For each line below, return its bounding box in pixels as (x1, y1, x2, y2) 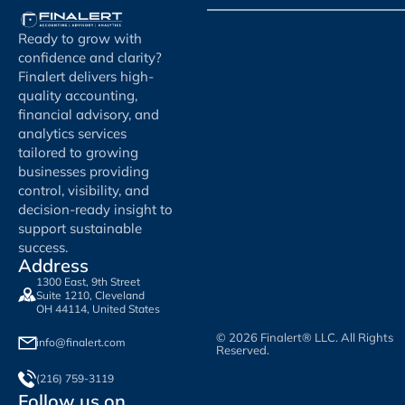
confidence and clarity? (18, 48, 162, 66)
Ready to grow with (18, 29, 142, 47)
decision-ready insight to (18, 200, 173, 218)
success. (18, 238, 68, 256)
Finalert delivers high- (18, 67, 154, 85)
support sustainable (18, 219, 142, 237)
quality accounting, (18, 86, 137, 104)
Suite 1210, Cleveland (36, 287, 145, 302)
